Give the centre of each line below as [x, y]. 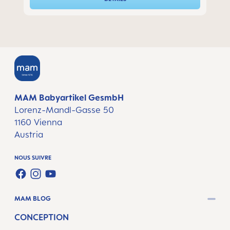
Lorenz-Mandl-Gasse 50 [64, 110]
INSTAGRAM [54, 181]
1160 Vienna [38, 122]
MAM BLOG [33, 199]
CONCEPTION [42, 217]
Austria [29, 135]
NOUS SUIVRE [33, 158]
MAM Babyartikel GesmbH [69, 98]
